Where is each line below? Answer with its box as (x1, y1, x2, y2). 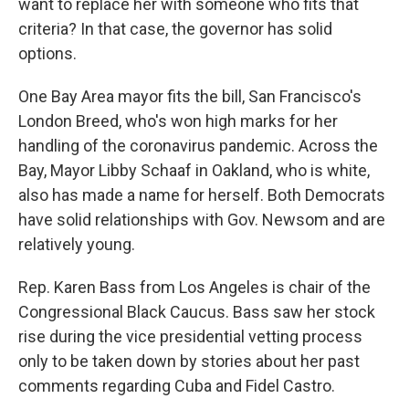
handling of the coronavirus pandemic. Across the (18, 136, 378, 155)
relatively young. (18, 235, 135, 254)
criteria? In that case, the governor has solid (18, 19, 332, 38)
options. (18, 44, 77, 63)
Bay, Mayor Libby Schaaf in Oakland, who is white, (18, 161, 370, 180)
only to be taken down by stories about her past (18, 351, 360, 371)
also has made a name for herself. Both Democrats (18, 185, 385, 204)
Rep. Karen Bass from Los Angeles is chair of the (18, 278, 371, 297)
